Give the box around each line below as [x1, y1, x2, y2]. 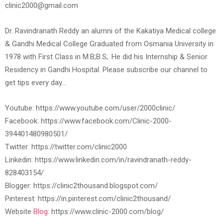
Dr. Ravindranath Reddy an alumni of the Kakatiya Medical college [5, 26, 216, 36]
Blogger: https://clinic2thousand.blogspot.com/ [5, 181, 158, 191]
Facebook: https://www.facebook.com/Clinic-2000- [5, 116, 172, 126]
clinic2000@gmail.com [5, 1, 78, 10]
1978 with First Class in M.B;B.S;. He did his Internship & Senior [5, 52, 208, 62]
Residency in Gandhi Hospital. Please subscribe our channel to [5, 65, 208, 75]
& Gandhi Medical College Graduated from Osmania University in [5, 39, 214, 49]
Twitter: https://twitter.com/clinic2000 [5, 142, 127, 152]
